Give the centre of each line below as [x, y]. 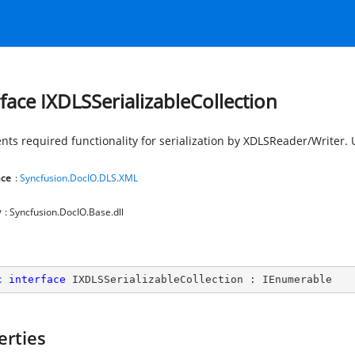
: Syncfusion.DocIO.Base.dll [64, 212]
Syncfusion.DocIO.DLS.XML [79, 178]
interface [37, 279]
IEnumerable [297, 279]
